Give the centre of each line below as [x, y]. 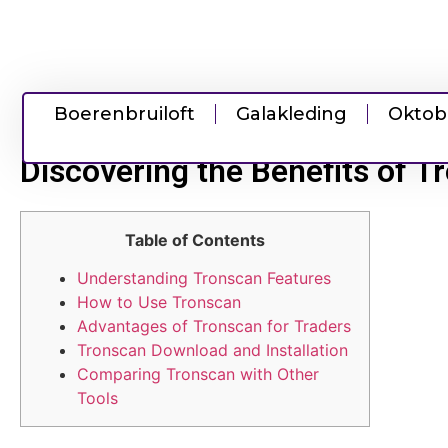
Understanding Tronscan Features [204, 278]
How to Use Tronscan [159, 302]
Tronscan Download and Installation [212, 350]
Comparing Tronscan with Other [198, 374]
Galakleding [291, 114]
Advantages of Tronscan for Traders [214, 326]
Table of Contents [195, 240]
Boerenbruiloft [124, 114]
